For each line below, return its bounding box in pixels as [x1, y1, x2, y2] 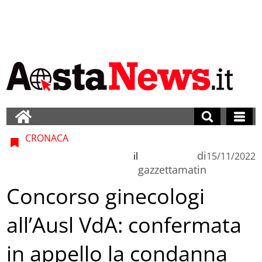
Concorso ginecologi [6, 182, 205, 211]
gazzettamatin [137, 162, 206, 177]
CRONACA [23, 131, 69, 144]
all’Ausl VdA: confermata [6, 211, 242, 240]
